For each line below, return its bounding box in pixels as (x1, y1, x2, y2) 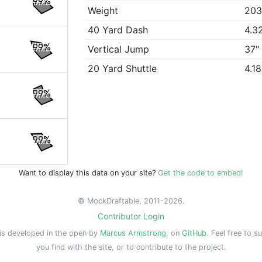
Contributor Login (98, 211, 164, 221)
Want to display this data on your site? (19, 168, 158, 177)
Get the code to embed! (158, 168, 243, 177)
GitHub (182, 229, 206, 237)
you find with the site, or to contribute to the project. (36, 243, 226, 251)
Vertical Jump (88, 43, 150, 56)
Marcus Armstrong (100, 229, 166, 237)
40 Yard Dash (88, 24, 149, 36)
